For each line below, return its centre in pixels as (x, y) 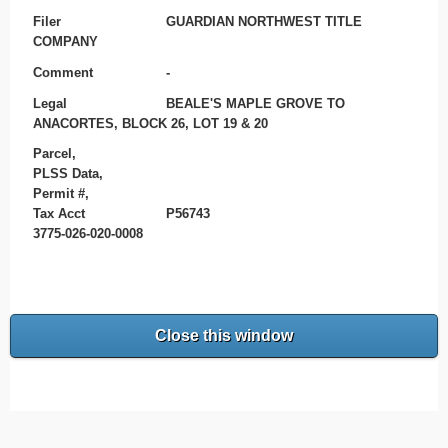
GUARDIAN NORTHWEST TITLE (264, 22)
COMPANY (65, 42)
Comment (62, 72)
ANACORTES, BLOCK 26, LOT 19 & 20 (150, 123)
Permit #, (60, 194)
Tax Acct (58, 214)
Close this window (224, 336)
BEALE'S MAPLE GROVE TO (256, 103)
